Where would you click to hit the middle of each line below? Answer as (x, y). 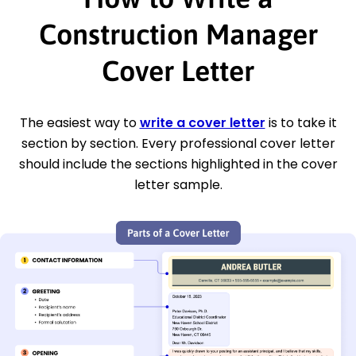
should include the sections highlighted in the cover (178, 164)
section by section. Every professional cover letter (178, 143)
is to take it (301, 122)
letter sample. (178, 184)
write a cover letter (202, 122)
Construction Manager (178, 34)
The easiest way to (79, 122)
